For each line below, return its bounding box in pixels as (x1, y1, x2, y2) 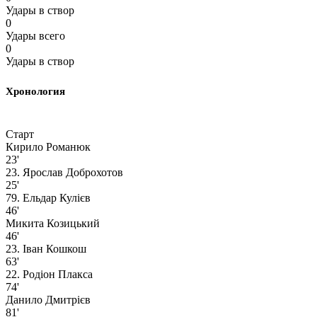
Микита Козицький (6, 217, 100, 229)
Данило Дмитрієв (6, 293, 91, 306)
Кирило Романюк (6, 140, 91, 153)
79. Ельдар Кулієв (6, 191, 91, 204)
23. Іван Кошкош (6, 242, 86, 255)
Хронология (6, 85, 65, 97)
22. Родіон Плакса (6, 267, 93, 280)
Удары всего (6, 29, 65, 42)
